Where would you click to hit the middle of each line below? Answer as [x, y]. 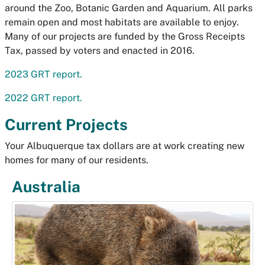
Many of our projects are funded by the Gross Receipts [125, 36]
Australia [46, 187]
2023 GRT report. [43, 74]
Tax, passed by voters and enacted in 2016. [100, 51]
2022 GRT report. [43, 98]
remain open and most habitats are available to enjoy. [122, 22]
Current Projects [66, 125]
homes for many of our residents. [78, 160]
